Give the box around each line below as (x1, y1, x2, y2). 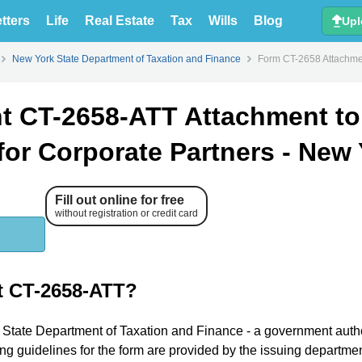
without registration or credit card (55, 208, 198, 219)
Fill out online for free (55, 193, 184, 207)
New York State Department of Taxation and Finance (12, 53, 241, 65)
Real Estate (84, 14, 154, 27)
